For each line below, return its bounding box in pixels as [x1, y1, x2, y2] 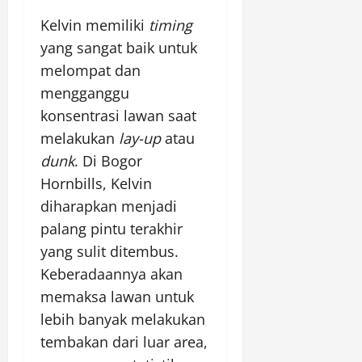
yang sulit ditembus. [40, 242, 179, 262]
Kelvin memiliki [40, 15, 149, 36]
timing [149, 15, 192, 36]
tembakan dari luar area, [40, 332, 208, 352]
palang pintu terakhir [40, 219, 183, 239]
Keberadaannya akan [40, 264, 183, 284]
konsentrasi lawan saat [40, 106, 196, 126]
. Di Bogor [74, 151, 142, 171]
